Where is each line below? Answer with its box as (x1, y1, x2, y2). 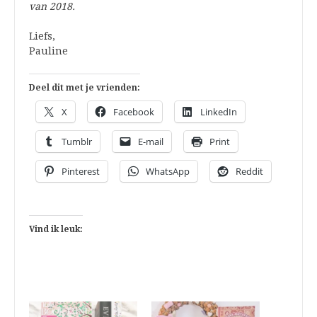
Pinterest (62, 164, 100, 178)
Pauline (29, 45, 68, 57)
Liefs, (29, 30, 55, 42)
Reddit (236, 164, 263, 178)
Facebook (113, 105, 154, 118)
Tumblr (62, 134, 92, 148)
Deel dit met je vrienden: (29, 82, 140, 93)
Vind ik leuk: (29, 224, 83, 234)
